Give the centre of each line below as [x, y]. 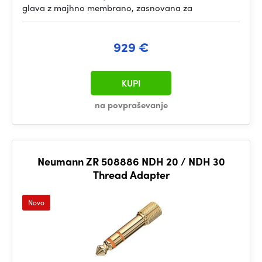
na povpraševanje [131, 105]
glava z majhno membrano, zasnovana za [107, 8]
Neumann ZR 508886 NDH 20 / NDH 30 [131, 161]
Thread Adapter [131, 175]
